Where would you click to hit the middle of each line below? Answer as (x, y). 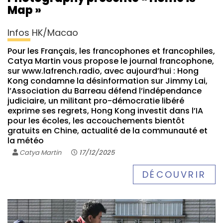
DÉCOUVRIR (174, 174)
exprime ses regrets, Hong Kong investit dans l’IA (105, 111)
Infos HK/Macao (43, 32)
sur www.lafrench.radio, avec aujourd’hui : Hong (103, 71)
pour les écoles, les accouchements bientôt (96, 120)
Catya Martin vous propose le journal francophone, (111, 61)
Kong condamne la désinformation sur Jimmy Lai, (108, 81)
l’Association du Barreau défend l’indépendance (105, 91)
